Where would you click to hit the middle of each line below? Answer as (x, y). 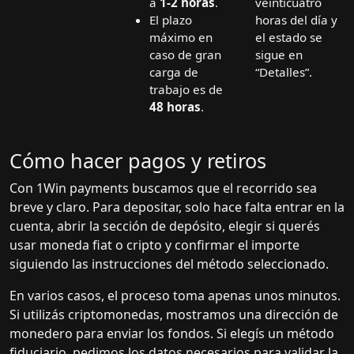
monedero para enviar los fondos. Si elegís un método (172, 334)
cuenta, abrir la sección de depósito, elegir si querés (165, 226)
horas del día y (296, 20)
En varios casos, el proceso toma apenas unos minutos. (175, 296)
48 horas (175, 107)
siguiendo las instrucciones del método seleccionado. (169, 264)
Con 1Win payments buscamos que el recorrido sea (163, 188)
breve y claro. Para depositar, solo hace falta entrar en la (177, 207)
